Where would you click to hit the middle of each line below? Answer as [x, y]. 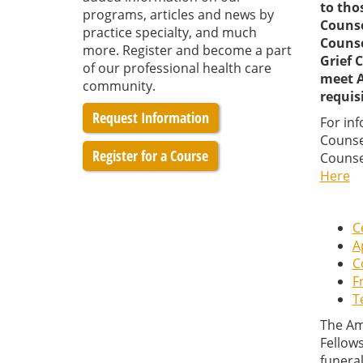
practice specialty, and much [170, 32]
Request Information [151, 117]
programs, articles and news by [178, 15]
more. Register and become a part [187, 50]
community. [119, 86]
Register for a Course [150, 156]
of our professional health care [177, 68]
